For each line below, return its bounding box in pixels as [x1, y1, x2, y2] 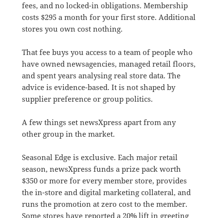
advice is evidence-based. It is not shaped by [21, 82, 175, 92]
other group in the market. [21, 129, 115, 139]
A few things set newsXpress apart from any [21, 117, 176, 127]
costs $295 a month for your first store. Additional [21, 12, 196, 22]
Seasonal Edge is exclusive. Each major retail [21, 152, 178, 163]
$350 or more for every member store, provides [21, 176, 187, 186]
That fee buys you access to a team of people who [21, 47, 193, 57]
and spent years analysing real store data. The [21, 71, 181, 81]
